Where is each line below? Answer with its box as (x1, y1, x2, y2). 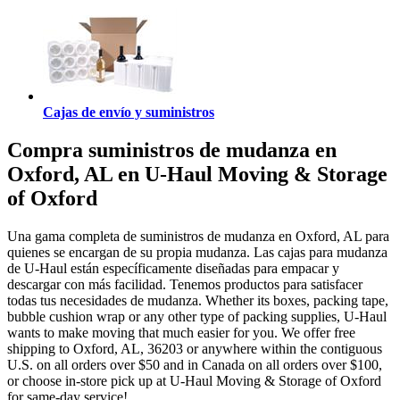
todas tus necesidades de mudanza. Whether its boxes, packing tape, (7, 293, 388, 309)
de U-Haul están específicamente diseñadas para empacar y (7, 261, 339, 277)
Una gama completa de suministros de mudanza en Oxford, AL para (7, 229, 389, 245)
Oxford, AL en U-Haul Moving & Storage (7, 162, 387, 187)
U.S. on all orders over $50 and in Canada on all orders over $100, (7, 357, 382, 373)
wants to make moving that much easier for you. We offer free (7, 325, 355, 341)
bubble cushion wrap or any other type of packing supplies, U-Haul (7, 309, 387, 325)
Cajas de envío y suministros (43, 104, 214, 121)
